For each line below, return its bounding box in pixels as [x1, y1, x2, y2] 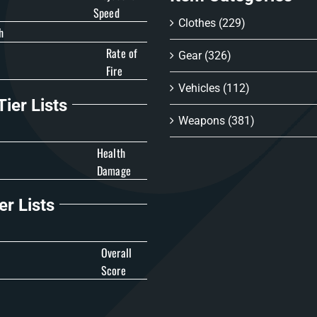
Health [96, 144, 126, 162]
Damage [96, 162, 132, 180]
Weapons [178, 114, 226, 128]
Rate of [105, 45, 138, 62]
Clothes [178, 16, 217, 30]
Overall [100, 244, 132, 262]
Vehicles [178, 81, 221, 96]
